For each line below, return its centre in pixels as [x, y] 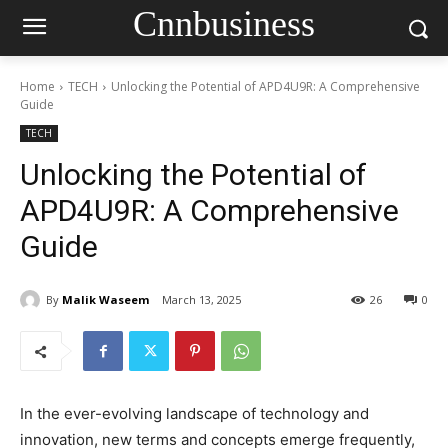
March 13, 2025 [201, 300]
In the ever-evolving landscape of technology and [194, 414]
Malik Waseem [105, 299]
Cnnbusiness [223, 23]
